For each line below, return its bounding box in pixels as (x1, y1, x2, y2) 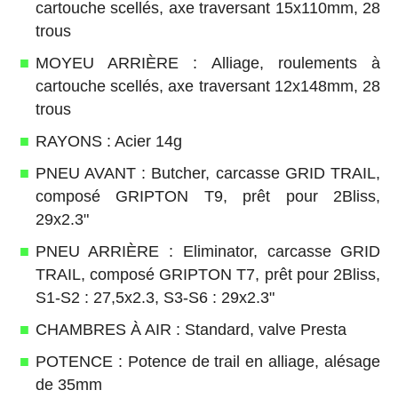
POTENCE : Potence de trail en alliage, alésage (35, 353, 381, 371)
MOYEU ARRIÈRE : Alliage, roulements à (35, 54, 381, 73)
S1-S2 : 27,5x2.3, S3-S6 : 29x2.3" (35, 289, 275, 307)
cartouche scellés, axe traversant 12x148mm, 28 (35, 77, 381, 96)
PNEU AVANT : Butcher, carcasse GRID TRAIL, (35, 164, 381, 183)
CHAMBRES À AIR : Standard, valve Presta (35, 321, 346, 339)
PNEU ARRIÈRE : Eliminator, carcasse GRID (35, 243, 381, 261)
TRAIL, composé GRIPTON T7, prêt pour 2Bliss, (35, 266, 381, 284)
